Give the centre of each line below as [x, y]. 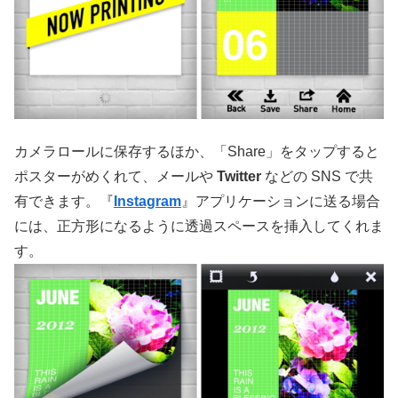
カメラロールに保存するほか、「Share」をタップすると [197, 151]
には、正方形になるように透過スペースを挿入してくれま [199, 226]
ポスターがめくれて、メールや [115, 176]
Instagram [147, 201]
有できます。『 [64, 201]
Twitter [239, 176]
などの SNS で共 [317, 176]
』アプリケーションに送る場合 [281, 201]
